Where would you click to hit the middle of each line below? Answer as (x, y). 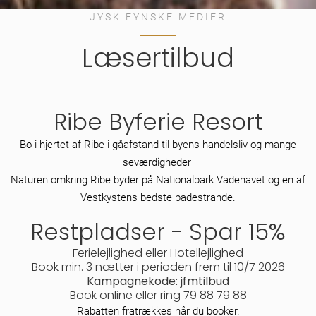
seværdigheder (158, 162)
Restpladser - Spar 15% (158, 231)
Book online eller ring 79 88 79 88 (158, 295)
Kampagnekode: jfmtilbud (158, 281)
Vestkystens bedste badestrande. (158, 197)
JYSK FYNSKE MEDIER (158, 17)
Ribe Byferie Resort (158, 121)
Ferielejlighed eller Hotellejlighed (158, 253)
